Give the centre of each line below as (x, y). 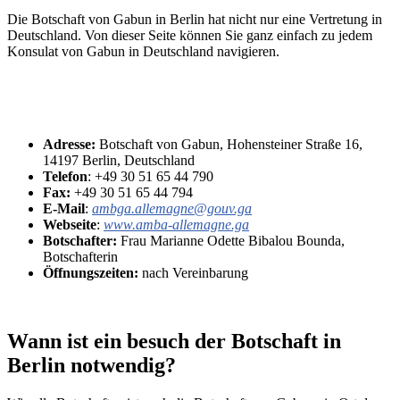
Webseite (70, 225)
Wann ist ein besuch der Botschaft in (174, 342)
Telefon (65, 177)
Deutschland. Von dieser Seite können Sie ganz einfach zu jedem (190, 36)
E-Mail (64, 209)
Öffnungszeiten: (92, 273)
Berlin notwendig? (92, 366)
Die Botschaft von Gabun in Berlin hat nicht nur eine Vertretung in (195, 20)
